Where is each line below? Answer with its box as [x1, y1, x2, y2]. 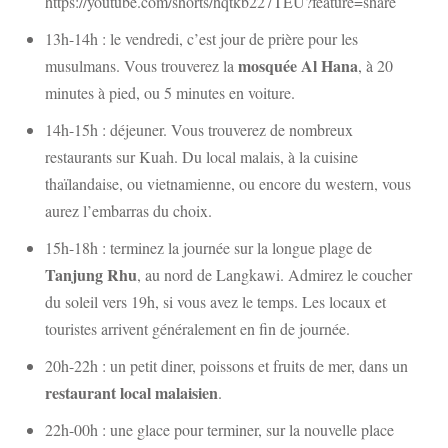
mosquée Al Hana [238, 54, 358, 77]
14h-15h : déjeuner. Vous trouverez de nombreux [45, 119, 353, 140]
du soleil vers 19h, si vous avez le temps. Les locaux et [45, 291, 386, 312]
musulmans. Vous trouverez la [45, 55, 238, 76]
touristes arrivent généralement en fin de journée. [45, 318, 350, 339]
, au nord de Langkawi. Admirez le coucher [137, 264, 412, 285]
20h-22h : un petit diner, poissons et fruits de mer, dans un [45, 355, 408, 376]
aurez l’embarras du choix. [45, 200, 212, 221]
